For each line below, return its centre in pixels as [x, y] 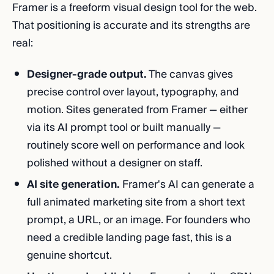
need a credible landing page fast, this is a [129, 238]
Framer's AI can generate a [187, 184]
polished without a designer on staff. [115, 163]
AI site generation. [73, 184]
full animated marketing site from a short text [136, 202]
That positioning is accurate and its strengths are [131, 25]
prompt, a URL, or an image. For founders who [139, 220]
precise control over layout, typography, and [133, 92]
